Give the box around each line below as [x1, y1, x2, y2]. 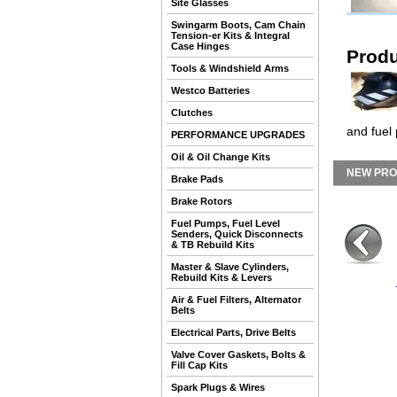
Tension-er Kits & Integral [171, 30, 290, 41]
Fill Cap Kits [171, 360, 228, 370]
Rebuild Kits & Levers [171, 272, 272, 283]
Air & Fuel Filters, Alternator [171, 294, 301, 305]
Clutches [171, 107, 213, 118]
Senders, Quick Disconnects [171, 229, 303, 239]
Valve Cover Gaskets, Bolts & [171, 349, 306, 360]
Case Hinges [171, 41, 230, 51]
